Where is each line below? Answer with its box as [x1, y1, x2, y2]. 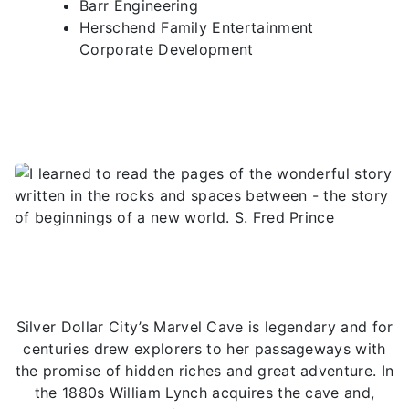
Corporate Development [79, 40, 254, 59]
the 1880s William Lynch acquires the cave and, [34, 383, 375, 403]
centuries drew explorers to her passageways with [23, 340, 386, 359]
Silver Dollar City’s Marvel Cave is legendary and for [16, 318, 393, 337]
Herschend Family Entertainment [79, 18, 314, 37]
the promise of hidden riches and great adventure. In [15, 362, 394, 381]
